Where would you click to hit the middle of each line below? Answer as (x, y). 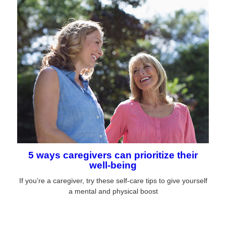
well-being (113, 165)
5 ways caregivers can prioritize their (113, 155)
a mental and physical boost (113, 191)
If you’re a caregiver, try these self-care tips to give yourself (113, 180)
